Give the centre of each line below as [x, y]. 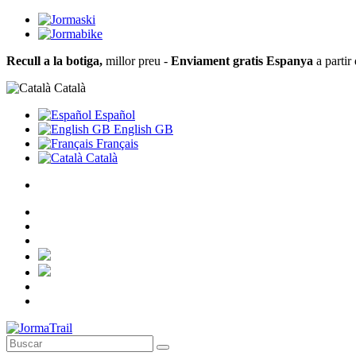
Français [116, 143]
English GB [142, 129]
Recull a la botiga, [54, 61]
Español [113, 115]
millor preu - [137, 61]
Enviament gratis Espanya [242, 61]
